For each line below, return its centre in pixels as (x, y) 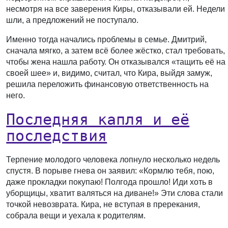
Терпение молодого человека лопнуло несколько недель (113, 160)
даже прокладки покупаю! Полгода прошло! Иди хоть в (110, 182)
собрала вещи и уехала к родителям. (76, 216)
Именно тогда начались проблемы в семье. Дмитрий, (107, 39)
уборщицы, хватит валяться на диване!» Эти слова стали (115, 193)
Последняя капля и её (98, 119)
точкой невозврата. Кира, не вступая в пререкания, (103, 204)
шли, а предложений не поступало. (73, 20)
